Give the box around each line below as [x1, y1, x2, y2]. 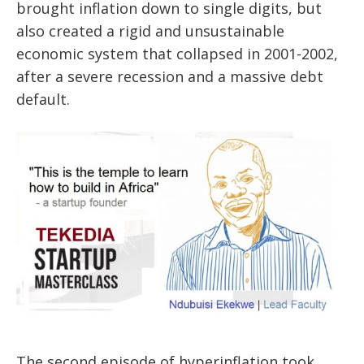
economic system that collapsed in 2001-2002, [16, 44, 338, 64]
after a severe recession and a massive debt [16, 67, 323, 87]
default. [16, 89, 70, 110]
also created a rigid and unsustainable [16, 21, 284, 41]
